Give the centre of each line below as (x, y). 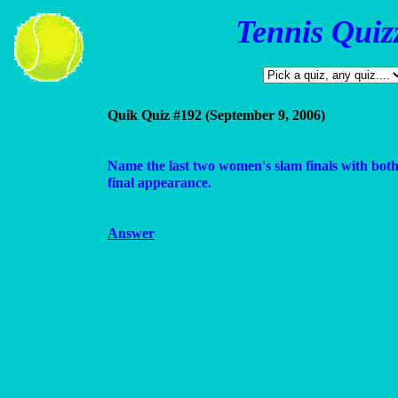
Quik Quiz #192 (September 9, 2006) (216, 115)
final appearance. (159, 183)
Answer (131, 233)
